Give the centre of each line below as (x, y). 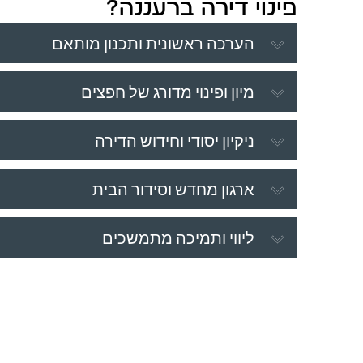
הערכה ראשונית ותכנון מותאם (153, 43)
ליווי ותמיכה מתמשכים (178, 237)
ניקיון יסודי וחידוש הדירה (174, 140)
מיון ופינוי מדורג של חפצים (167, 91)
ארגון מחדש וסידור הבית (173, 188)
